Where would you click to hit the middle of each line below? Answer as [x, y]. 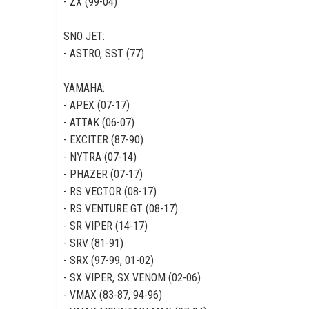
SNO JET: [84, 36]
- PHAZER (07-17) [103, 174]
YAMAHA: [84, 88]
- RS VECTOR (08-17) [110, 191]
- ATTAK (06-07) [99, 122]
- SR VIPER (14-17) [106, 226]
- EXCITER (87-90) [103, 140]
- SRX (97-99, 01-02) [109, 260]
